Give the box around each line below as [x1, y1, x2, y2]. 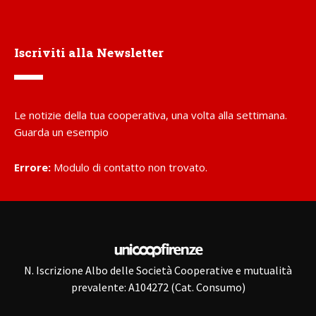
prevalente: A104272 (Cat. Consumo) [71, 280, 245, 294]
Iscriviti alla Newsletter [14, 44, 164, 61]
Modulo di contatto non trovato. [51, 160, 207, 174]
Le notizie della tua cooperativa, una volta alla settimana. [14, 108, 287, 122]
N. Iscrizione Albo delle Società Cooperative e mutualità [24, 263, 292, 277]
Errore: [14, 160, 51, 174]
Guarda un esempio [14, 125, 109, 139]
